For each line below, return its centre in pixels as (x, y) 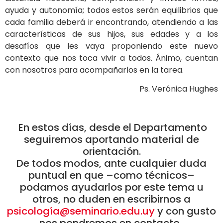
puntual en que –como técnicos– (111, 175)
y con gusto (185, 211)
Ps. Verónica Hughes (179, 89)
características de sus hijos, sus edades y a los (111, 34)
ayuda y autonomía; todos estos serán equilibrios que (111, 10)
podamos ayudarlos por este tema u (111, 187)
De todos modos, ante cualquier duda (111, 163)
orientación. (111, 151)
